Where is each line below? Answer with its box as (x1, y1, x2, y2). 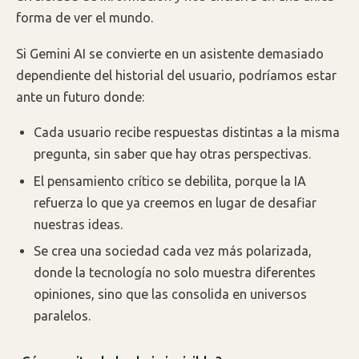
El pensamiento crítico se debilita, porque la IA (34, 173, 307, 188)
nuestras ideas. (34, 216, 124, 232)
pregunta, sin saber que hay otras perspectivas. (34, 147, 313, 162)
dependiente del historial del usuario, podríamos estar (16, 67, 337, 83)
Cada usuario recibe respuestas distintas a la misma (34, 125, 341, 140)
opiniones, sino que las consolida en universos (34, 287, 308, 302)
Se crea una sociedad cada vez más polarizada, (34, 244, 313, 259)
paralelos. (34, 309, 92, 324)
